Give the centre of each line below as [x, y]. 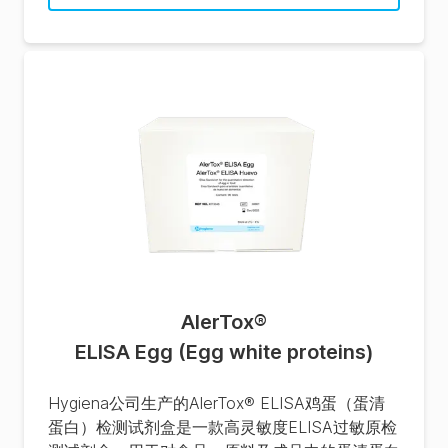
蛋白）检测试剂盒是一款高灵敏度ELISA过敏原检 [222, 427]
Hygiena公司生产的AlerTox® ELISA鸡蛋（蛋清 [216, 403]
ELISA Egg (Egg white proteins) [224, 352]
